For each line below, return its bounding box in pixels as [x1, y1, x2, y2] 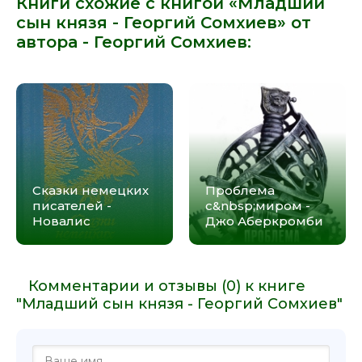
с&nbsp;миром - [205, 197, 310, 213]
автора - [16, 32, 94, 52]
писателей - [32, 197, 112, 213]
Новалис [32, 213, 90, 229]
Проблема [205, 182, 275, 198]
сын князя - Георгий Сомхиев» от [16, 12, 311, 32]
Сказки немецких [32, 182, 149, 198]
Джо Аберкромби [205, 213, 323, 229]
